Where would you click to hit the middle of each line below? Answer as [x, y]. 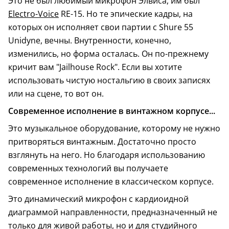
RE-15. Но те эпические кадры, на [126, 14]
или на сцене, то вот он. [56, 94]
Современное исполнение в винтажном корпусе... [112, 111]
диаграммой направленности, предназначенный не [113, 212]
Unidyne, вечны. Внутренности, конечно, [90, 41]
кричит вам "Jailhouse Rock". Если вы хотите [95, 67]
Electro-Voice [33, 14]
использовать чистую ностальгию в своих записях [109, 81]
